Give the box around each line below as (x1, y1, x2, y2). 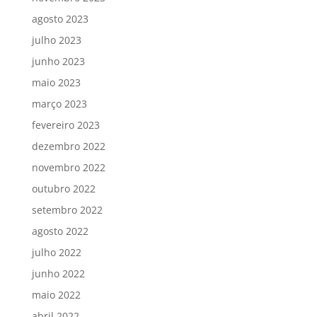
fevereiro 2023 (31, 117, 100, 132)
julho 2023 (31, 33, 81, 47)
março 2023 (31, 96, 87, 110)
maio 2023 (31, 75, 81, 89)
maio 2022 (31, 287, 81, 301)
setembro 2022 (31, 202, 103, 217)
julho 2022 (31, 245, 81, 259)
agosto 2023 (31, 11, 88, 25)
